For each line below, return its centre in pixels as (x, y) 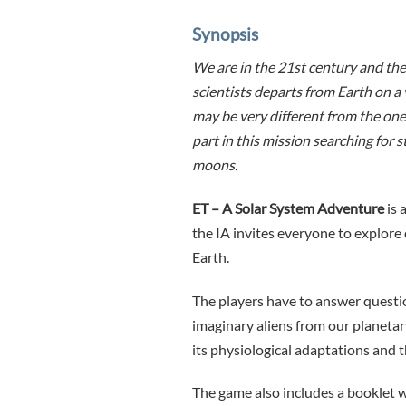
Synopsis (225, 34)
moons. (215, 164)
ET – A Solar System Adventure (288, 208)
